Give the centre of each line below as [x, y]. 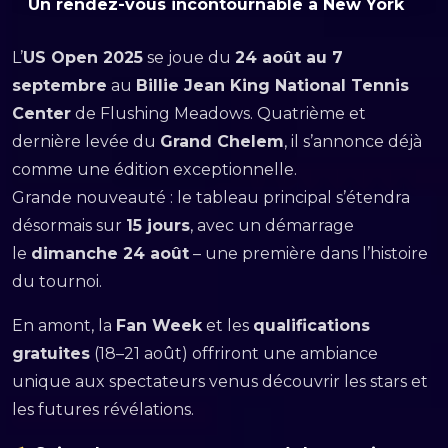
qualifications [311, 325]
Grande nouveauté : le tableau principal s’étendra [211, 197]
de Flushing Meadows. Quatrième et [218, 113]
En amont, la [64, 325]
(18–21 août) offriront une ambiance [234, 353]
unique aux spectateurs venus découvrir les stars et [220, 381]
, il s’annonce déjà [353, 141]
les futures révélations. [103, 409]
